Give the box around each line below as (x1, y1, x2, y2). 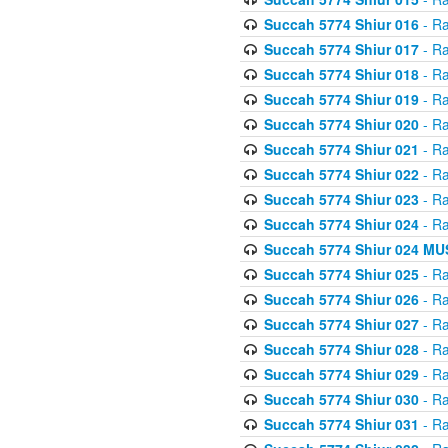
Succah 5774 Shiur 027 (263, 314, 419, 334)
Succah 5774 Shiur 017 (263, 39, 419, 59)
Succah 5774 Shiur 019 (263, 89, 419, 109)
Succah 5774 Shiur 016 (263, 14, 419, 34)
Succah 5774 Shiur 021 (263, 139, 419, 159)
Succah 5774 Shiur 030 (263, 389, 419, 409)
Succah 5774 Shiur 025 (263, 264, 419, 284)
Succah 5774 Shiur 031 (263, 414, 419, 434)
